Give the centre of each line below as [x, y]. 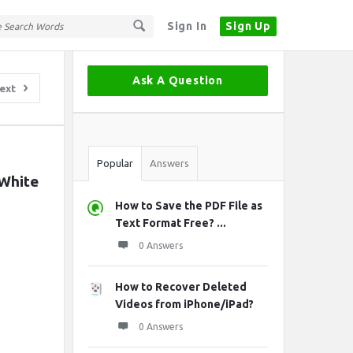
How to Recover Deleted [181, 287]
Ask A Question [178, 80]
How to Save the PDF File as [189, 206]
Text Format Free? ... [171, 223]
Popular [115, 163]
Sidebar [96, 64]
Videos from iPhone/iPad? [184, 304]
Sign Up [248, 26]
